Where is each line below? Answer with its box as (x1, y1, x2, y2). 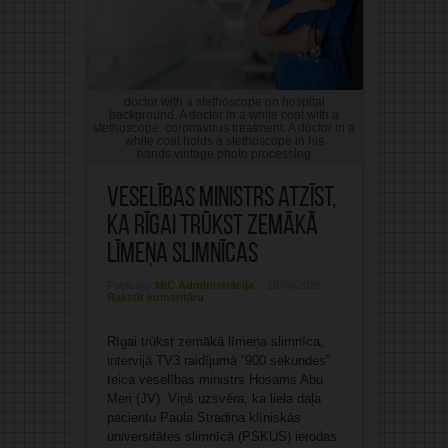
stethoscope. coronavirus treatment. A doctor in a (93, 121, 355, 134)
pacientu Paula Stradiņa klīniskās (106, 410, 301, 425)
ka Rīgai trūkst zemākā (106, 213, 318, 241)
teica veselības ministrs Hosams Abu (106, 372, 323, 387)
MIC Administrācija (154, 279, 254, 291)
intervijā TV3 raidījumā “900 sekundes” (106, 353, 330, 368)
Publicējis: (106, 279, 155, 291)
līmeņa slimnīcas (106, 241, 258, 269)
